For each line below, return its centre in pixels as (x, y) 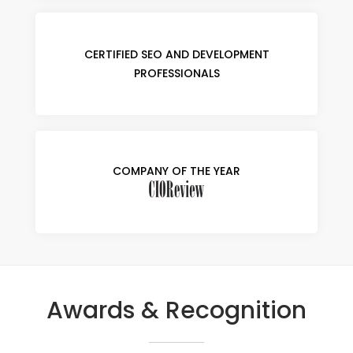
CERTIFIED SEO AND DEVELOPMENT (176, 55)
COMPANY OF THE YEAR (176, 171)
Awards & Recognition (176, 311)
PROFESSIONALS (176, 74)
